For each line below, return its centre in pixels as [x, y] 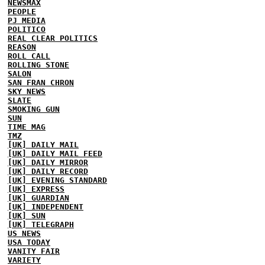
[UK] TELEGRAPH [41, 224]
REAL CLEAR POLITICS [53, 38]
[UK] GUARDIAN [38, 198]
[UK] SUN [27, 215]
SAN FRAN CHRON [41, 82]
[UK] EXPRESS [36, 189]
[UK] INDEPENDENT [46, 206]
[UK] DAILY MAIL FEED [55, 153]
